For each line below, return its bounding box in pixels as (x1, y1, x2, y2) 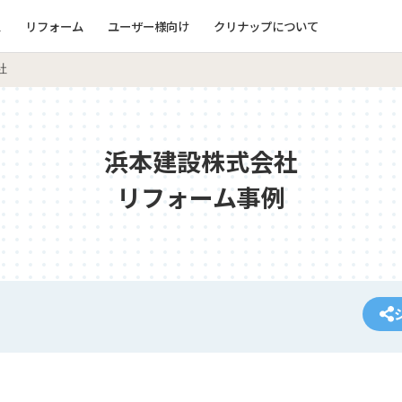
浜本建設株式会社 (104, 144, 298, 179)
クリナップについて (213, 16, 319, 35)
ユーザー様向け (107, 16, 189, 35)
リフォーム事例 (117, 179, 285, 214)
